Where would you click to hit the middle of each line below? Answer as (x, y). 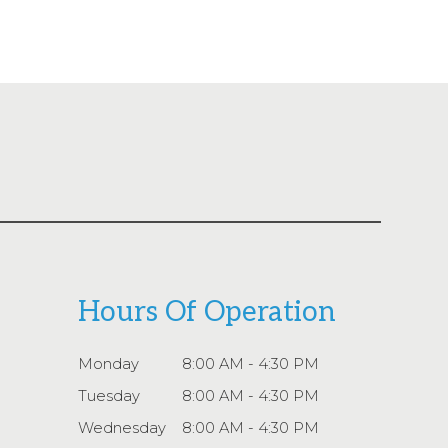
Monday (109, 363)
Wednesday (122, 427)
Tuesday (109, 395)
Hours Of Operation (207, 312)
